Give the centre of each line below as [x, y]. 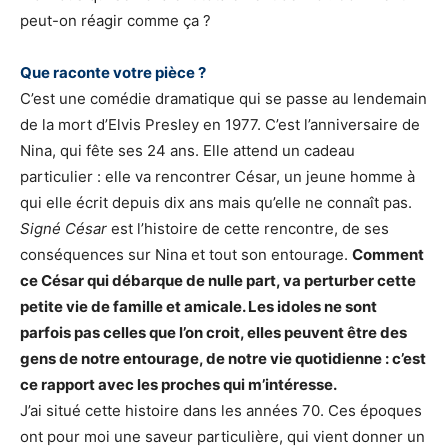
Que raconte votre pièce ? [113, 73]
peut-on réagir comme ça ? [115, 21]
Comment [388, 255]
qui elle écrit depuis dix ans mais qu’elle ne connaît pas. [216, 203]
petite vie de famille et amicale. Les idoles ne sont [198, 307]
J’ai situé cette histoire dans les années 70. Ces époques [221, 411]
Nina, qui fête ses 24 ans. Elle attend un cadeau [187, 151]
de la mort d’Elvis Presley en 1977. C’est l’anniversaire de [220, 125]
